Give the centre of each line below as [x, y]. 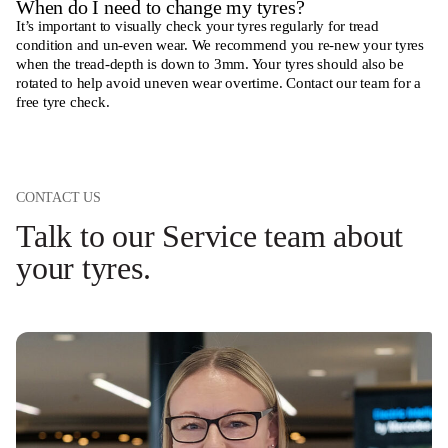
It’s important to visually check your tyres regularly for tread [197, 25]
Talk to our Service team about [210, 235]
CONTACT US [58, 196]
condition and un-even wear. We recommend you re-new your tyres [220, 44]
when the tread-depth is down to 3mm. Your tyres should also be [210, 63]
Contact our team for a [354, 82]
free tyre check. [63, 101]
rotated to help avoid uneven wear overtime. [149, 82]
